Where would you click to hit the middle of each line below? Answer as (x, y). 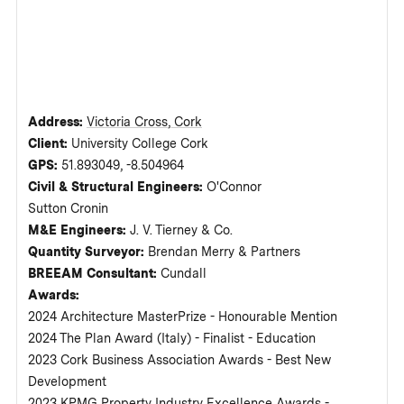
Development (68, 382)
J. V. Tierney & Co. (182, 230)
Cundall (184, 274)
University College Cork (140, 144)
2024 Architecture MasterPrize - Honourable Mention (183, 317)
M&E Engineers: (79, 230)
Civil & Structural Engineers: (118, 187)
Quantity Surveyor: (88, 252)
